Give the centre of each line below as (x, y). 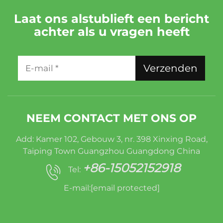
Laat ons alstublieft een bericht (111, 19)
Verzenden (170, 68)
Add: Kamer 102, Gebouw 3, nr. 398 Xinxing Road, (111, 139)
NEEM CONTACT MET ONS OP (111, 118)
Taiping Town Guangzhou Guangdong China (111, 151)
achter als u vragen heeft (111, 32)
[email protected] (125, 188)
